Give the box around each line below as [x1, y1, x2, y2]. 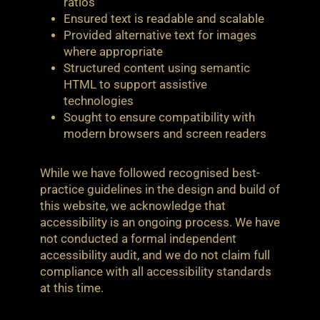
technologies [64, 94, 134, 108]
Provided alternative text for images [64, 28, 257, 42]
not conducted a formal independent [40, 231, 236, 246]
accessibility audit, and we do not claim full [40, 248, 270, 262]
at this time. [40, 281, 104, 295]
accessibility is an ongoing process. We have [40, 215, 280, 229]
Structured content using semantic [64, 61, 251, 75]
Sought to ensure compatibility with [64, 110, 256, 124]
